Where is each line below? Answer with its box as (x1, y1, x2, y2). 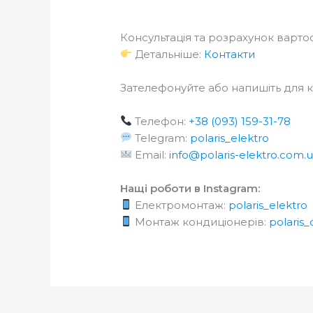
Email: (132, 147, 170, 161)
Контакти (204, 47, 256, 61)
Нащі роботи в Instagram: (120, 181, 261, 195)
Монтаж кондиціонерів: (132, 214, 270, 228)
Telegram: (132, 131, 191, 145)
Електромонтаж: (132, 198, 229, 212)
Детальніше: (132, 47, 205, 61)
